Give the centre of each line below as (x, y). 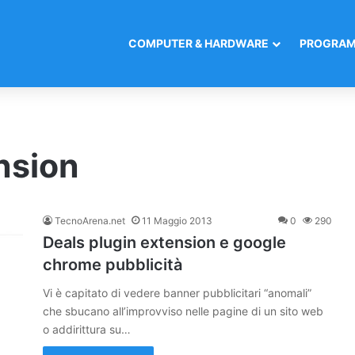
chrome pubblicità (113, 265)
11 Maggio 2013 (177, 221)
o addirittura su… (87, 329)
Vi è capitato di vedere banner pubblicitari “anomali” (177, 293)
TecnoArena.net (90, 221)
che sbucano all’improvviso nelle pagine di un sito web (183, 311)
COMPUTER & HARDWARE (198, 43)
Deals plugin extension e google (164, 242)
